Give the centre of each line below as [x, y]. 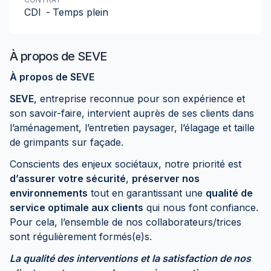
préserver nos [166, 178]
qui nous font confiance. [201, 207]
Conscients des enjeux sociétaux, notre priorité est [126, 164]
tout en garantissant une [147, 193]
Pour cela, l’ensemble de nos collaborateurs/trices [126, 222]
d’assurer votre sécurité [68, 178]
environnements [49, 193]
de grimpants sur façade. [67, 142]
